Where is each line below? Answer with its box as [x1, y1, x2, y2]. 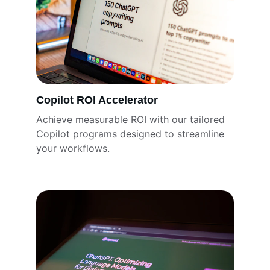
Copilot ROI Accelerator [36, 94, 158, 106]
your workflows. [36, 142, 110, 154]
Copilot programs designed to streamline [36, 128, 227, 140]
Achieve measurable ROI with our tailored [36, 113, 228, 125]
